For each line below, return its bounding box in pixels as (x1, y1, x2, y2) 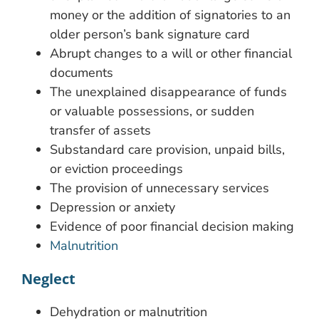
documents (50, 63, 113, 81)
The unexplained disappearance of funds (50, 83, 287, 100)
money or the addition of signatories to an (50, 6, 291, 23)
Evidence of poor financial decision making (50, 217, 294, 235)
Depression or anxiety (50, 198, 175, 216)
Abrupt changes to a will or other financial (50, 44, 292, 62)
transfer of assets (50, 121, 151, 139)
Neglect (21, 268, 75, 288)
